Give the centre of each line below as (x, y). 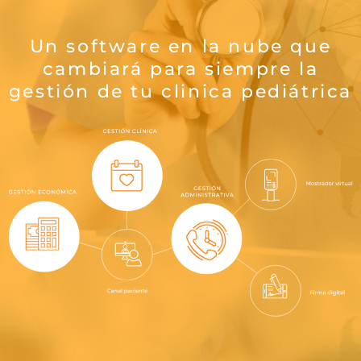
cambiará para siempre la (180, 69)
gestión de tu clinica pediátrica (180, 92)
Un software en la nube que (180, 47)
